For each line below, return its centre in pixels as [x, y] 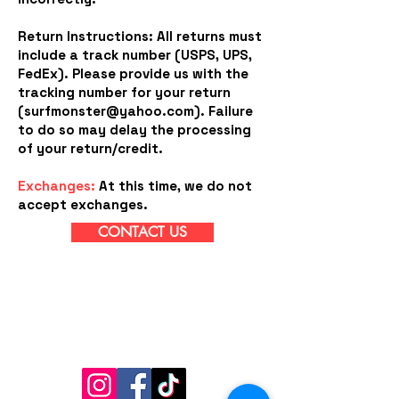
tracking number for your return [124, 93]
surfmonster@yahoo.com [109, 111]
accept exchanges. [83, 205]
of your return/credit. [90, 149]
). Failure [224, 111]
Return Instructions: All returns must [140, 37]
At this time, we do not [174, 186]
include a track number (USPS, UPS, [135, 55]
